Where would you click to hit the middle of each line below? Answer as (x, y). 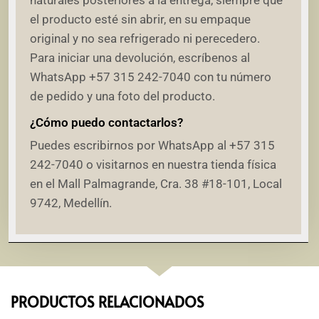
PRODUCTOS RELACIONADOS (108, 302)
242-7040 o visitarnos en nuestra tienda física (153, 164)
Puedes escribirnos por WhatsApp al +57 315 (152, 145)
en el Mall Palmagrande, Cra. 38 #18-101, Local (156, 183)
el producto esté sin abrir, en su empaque (140, 20)
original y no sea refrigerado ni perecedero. (145, 39)
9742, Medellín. (71, 203)
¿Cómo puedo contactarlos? (106, 122)
